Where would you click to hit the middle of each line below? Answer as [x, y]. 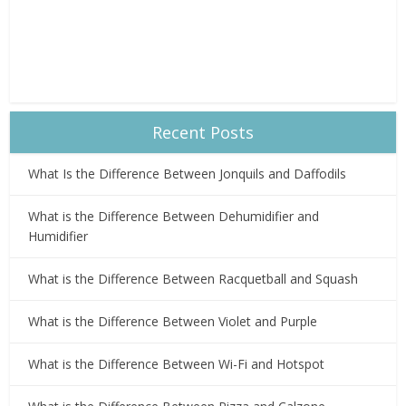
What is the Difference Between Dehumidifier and [174, 217]
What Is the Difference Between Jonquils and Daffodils [188, 174]
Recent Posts [203, 133]
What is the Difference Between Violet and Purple [173, 322]
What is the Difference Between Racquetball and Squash [193, 279]
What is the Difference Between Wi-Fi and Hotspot [177, 364]
